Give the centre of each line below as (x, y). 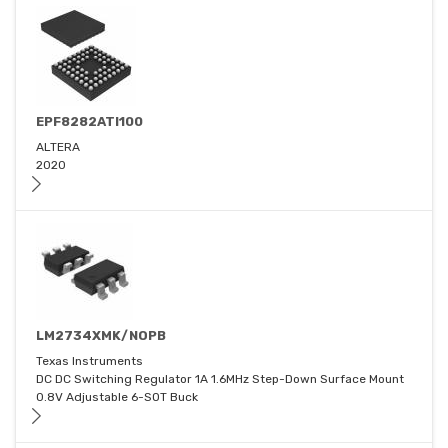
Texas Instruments (89, 361)
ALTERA (58, 147)
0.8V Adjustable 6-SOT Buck (117, 397)
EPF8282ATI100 (89, 122)
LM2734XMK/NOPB (101, 336)
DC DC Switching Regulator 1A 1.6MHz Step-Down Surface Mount (220, 379)
